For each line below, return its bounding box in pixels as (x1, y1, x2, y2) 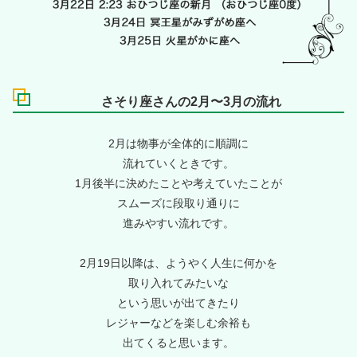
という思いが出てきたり (117, 296, 240, 309)
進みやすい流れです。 (123, 216, 234, 229)
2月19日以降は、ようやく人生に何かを (80, 256, 277, 269)
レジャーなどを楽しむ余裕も (106, 316, 251, 329)
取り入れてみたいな (128, 276, 229, 289)
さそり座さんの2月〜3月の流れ (101, 94, 281, 108)
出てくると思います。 (123, 335, 234, 349)
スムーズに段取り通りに (117, 196, 240, 210)
